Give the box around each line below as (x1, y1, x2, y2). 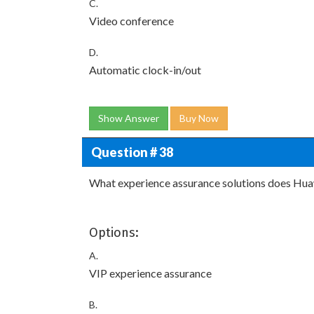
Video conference (89, 14, 174, 27)
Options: (89, 225, 139, 240)
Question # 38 (90, 144, 173, 160)
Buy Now (179, 112, 219, 124)
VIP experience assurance (89, 266, 212, 280)
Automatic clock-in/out (89, 63, 201, 76)
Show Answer (98, 112, 159, 124)
